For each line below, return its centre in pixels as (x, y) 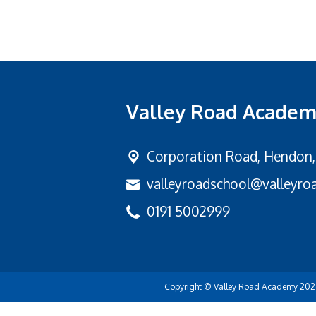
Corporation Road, (206, 156)
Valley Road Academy (256, 287)
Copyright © (188, 287)
